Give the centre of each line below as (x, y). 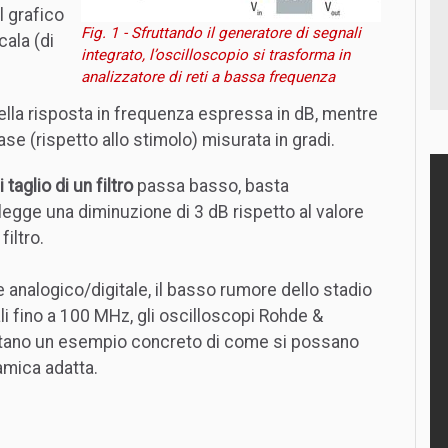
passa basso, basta (211, 186)
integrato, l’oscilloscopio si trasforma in (215, 54)
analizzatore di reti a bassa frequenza (207, 76)
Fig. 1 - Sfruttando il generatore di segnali (220, 32)
